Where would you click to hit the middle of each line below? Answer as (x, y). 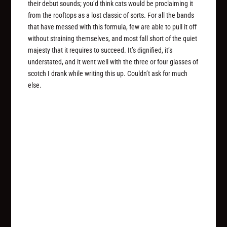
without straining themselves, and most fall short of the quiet (113, 39)
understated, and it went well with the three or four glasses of (113, 62)
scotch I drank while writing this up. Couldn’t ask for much (108, 74)
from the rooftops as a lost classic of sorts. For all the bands (111, 15)
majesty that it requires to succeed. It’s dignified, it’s (100, 50)
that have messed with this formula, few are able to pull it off (112, 27)
